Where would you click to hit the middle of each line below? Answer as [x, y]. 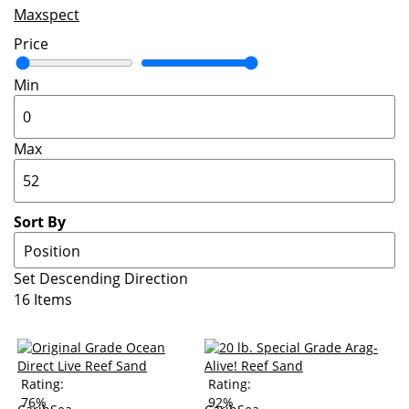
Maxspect [47, 15]
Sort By [40, 222]
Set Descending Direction [101, 278]
